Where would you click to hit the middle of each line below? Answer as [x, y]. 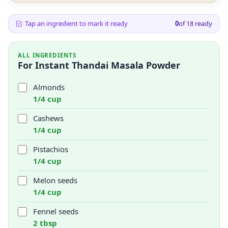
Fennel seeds [56, 211]
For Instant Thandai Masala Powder [99, 65]
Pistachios [51, 149]
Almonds [49, 87]
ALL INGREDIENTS [47, 55]
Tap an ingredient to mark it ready [76, 23]
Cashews [48, 118]
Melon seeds [55, 180]
